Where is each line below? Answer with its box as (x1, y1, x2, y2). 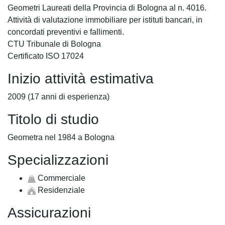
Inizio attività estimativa (8, 71, 154, 86)
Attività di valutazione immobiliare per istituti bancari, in (8, 16, 202, 24)
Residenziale (36, 186, 85, 194)
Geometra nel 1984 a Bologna (8, 133, 115, 142)
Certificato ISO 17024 (8, 52, 84, 60)
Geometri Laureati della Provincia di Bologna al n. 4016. (8, 4, 206, 12)
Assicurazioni (8, 205, 91, 220)
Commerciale (36, 174, 85, 182)
